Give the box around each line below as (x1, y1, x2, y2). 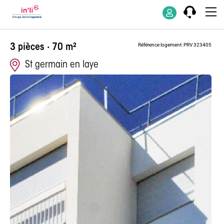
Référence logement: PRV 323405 (138, 41, 212, 48)
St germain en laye (25, 60, 98, 70)
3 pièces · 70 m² (10, 42, 76, 52)
